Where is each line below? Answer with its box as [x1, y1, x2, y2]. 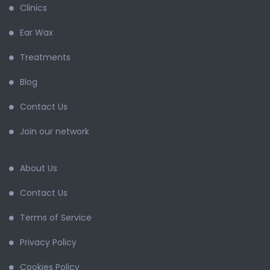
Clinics [20, 2, 47, 14]
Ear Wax [20, 27, 53, 39]
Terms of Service [20, 212, 92, 224]
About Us [20, 162, 57, 174]
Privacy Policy [20, 236, 77, 248]
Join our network [20, 125, 89, 137]
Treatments [20, 51, 71, 63]
